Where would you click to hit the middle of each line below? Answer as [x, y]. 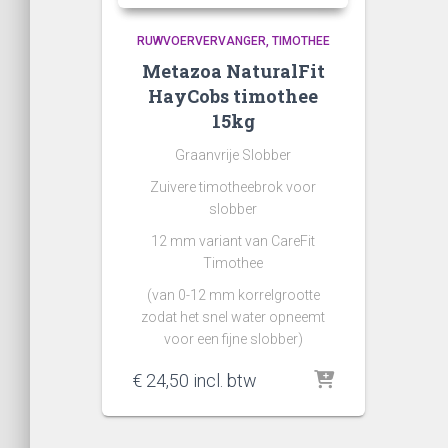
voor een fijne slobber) [233, 339]
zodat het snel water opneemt [233, 317]
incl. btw [223, 380]
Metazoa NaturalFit [233, 71]
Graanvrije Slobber [233, 155]
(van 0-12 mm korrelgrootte [233, 295]
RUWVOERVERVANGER [201, 41]
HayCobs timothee [233, 96]
